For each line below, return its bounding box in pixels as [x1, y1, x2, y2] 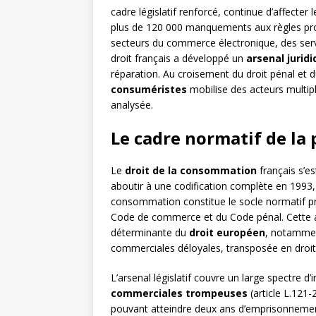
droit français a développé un [111, 51, 246, 66]
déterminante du [111, 226, 189, 240]
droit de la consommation [125, 164, 257, 178]
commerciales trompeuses [111, 286, 248, 300]
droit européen [189, 226, 265, 240]
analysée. [111, 98, 153, 112]
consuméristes [111, 83, 187, 97]
